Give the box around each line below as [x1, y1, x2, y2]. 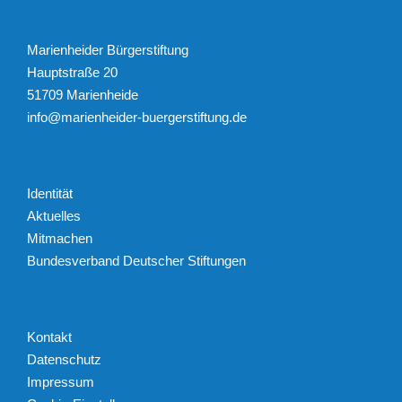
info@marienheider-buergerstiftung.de [27, 109, 247, 125]
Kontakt [27, 328, 72, 345]
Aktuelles [27, 207, 81, 223]
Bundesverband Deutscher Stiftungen [27, 252, 246, 268]
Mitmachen [27, 230, 92, 246]
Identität [27, 185, 73, 201]
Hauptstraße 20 [27, 64, 118, 80]
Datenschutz [27, 351, 101, 367]
